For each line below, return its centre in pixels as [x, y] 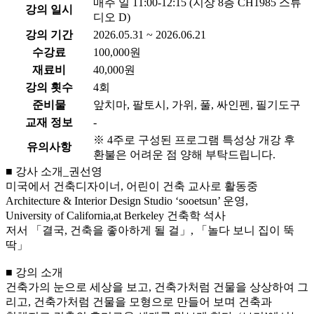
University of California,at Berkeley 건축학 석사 [116, 216]
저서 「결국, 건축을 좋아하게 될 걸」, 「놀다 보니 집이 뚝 [150, 231]
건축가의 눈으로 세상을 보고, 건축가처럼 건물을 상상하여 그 [157, 287]
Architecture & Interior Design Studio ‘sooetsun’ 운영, [127, 201]
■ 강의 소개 [34, 273]
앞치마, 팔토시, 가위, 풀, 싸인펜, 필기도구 [197, 105]
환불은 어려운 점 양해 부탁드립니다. [184, 155]
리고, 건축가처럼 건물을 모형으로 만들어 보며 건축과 [139, 302]
